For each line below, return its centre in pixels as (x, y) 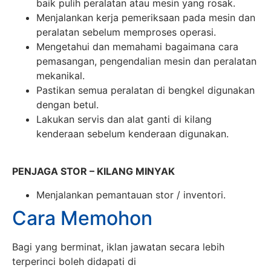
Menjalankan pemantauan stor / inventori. (131, 194)
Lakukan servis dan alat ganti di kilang (124, 119)
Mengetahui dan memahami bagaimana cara (137, 46)
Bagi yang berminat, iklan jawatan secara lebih (118, 247)
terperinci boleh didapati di (74, 261)
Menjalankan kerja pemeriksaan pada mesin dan (146, 17)
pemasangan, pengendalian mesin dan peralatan (146, 61)
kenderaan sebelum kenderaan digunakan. (132, 133)
